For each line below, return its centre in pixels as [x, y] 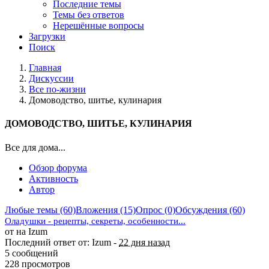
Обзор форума [58, 168]
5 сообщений [32, 253]
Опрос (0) [156, 210]
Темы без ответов [89, 15]
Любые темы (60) [40, 210]
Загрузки [47, 36]
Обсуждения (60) [210, 210]
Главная [45, 68]
